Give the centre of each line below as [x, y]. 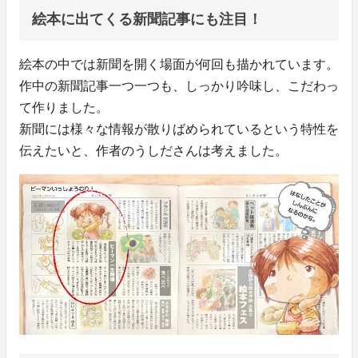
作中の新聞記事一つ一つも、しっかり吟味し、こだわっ [179, 86]
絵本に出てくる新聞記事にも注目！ [147, 19]
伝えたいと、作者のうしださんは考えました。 [153, 150]
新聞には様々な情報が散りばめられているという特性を [179, 129]
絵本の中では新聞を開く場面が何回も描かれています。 [179, 64]
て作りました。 [64, 107]
